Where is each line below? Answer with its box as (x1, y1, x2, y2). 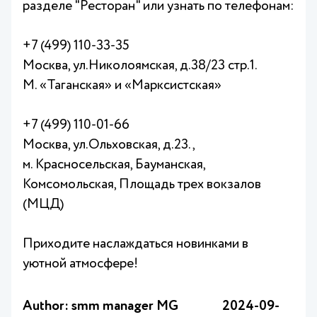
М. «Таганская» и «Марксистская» (23, 79, 221, 92)
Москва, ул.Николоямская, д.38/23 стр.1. (23, 59, 258, 72)
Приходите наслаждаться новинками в (23, 237, 248, 250)
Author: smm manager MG (23, 299, 178, 313)
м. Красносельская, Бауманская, (23, 158, 205, 171)
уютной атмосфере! (23, 257, 138, 270)
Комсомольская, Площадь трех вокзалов (23, 178, 261, 191)
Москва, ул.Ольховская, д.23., (23, 138, 195, 151)
